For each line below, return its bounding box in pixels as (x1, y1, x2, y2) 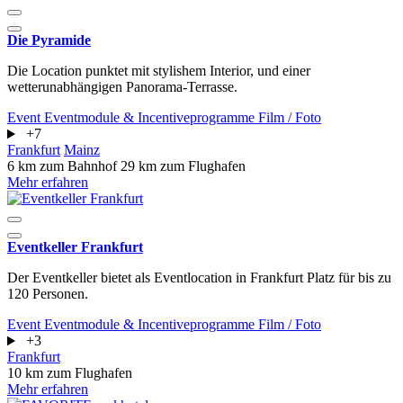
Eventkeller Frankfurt (7, 239, 143, 255)
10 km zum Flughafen (7, 365, 132, 381)
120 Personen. (7, 286, 88, 302)
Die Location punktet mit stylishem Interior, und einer (7, 63, 310, 79)
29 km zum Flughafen (121, 158, 246, 175)
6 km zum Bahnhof (7, 158, 121, 175)
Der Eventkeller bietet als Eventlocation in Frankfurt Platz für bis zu (7, 270, 391, 286)
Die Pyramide (7, 32, 91, 49)
